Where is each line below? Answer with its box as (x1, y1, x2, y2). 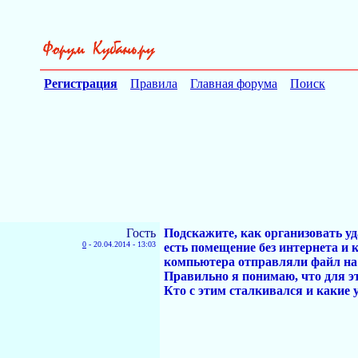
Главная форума (190, 77, 277, 90)
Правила (130, 77, 177, 90)
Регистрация (44, 77, 117, 90)
